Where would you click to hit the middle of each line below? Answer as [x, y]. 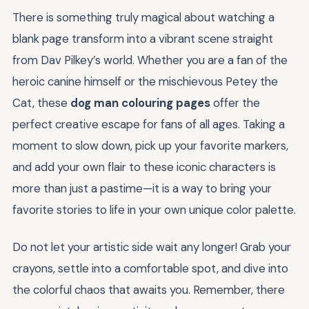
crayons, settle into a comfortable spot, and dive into [150, 269]
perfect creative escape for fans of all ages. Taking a [149, 124]
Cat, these [41, 102]
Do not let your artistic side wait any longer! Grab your [152, 247]
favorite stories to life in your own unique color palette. [154, 209]
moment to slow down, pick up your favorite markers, [150, 145]
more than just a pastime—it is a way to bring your [142, 188]
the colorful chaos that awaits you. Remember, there [149, 290]
